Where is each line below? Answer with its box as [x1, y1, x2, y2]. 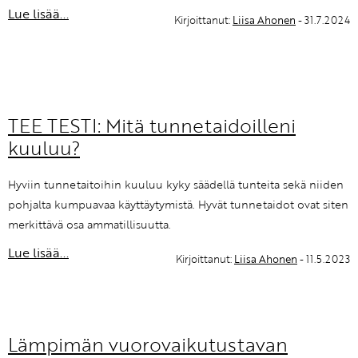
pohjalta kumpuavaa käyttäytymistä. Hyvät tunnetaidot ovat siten [8, 196, 348, 213]
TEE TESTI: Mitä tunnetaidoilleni [8, 110, 296, 139]
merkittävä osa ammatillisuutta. [8, 216, 171, 233]
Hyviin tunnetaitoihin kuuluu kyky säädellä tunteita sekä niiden [8, 176, 344, 193]
